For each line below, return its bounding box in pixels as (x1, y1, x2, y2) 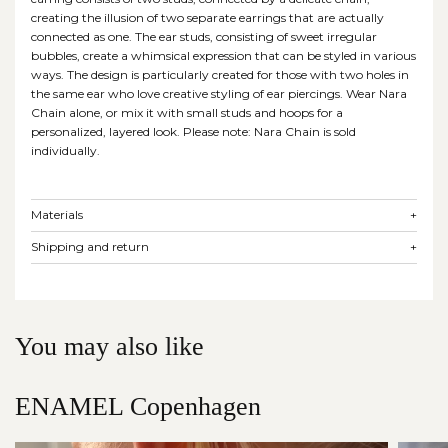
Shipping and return (31, 239, 149, 255)
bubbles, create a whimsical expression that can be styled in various (31, 47, 417, 63)
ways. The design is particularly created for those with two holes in (31, 66, 410, 82)
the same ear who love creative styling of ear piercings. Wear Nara (31, 85, 408, 101)
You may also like (15, 331, 204, 361)
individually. (31, 142, 100, 158)
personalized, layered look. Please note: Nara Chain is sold (31, 123, 357, 139)
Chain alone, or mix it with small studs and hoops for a (31, 104, 344, 120)
